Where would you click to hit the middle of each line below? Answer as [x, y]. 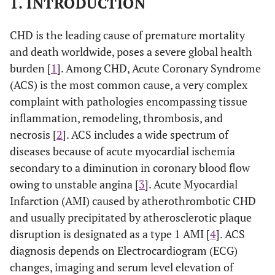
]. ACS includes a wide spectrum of [145, 134]
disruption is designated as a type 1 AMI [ [110, 234]
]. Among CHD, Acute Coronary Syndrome [159, 68]
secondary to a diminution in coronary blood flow [130, 168]
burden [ [30, 68]
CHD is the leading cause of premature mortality [127, 35]
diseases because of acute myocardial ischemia [122, 151]
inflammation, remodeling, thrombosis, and [116, 118]
